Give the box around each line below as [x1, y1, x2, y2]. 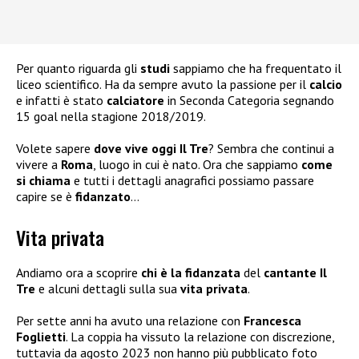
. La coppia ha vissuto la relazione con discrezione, [66, 328, 334, 345]
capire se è [16, 188, 75, 205]
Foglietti [16, 328, 66, 345]
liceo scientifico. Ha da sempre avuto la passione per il [16, 76, 309, 93]
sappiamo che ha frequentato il [173, 60, 341, 77]
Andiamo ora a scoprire [16, 264, 141, 280]
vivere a [16, 156, 61, 173]
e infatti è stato [16, 92, 107, 109]
